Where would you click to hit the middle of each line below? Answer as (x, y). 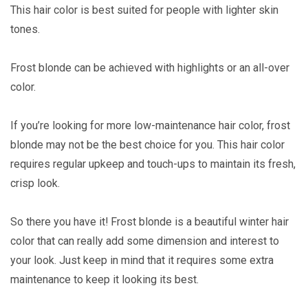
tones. (25, 29)
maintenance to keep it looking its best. (104, 279)
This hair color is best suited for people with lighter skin (144, 10)
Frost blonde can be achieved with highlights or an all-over (150, 67)
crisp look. (35, 183)
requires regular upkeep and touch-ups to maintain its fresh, (153, 164)
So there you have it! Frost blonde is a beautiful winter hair (150, 221)
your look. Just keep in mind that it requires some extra (142, 260)
